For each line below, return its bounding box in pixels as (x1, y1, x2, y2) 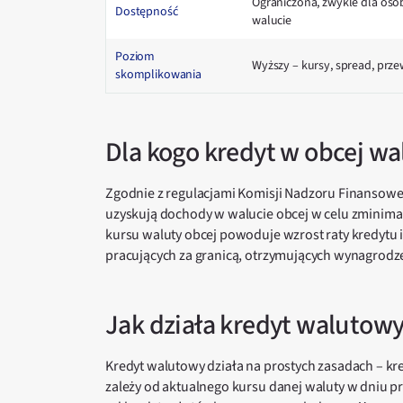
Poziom (115, 48, 156, 66)
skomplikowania (115, 66, 202, 84)
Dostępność (115, 3, 178, 21)
